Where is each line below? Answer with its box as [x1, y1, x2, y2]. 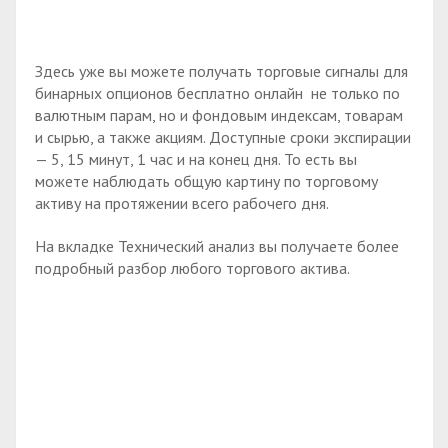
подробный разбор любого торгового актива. [35, 257, 350, 278]
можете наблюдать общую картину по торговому [35, 170, 378, 191]
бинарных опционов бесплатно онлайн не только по [35, 82, 400, 103]
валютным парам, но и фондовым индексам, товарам [35, 104, 403, 125]
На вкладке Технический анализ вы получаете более [35, 235, 399, 256]
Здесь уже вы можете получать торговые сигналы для [35, 60, 408, 81]
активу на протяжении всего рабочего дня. [35, 192, 329, 213]
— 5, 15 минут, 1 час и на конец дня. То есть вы [35, 148, 357, 169]
